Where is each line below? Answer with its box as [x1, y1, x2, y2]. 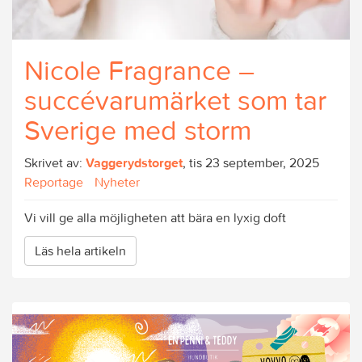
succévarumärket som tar [24, 82, 326, 117]
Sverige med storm [24, 112, 251, 147]
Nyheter [95, 173, 140, 190]
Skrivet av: [24, 154, 86, 170]
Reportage [24, 173, 83, 190]
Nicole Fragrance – [24, 53, 255, 87]
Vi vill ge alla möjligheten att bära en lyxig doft [24, 208, 286, 225]
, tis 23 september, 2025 [183, 154, 319, 170]
